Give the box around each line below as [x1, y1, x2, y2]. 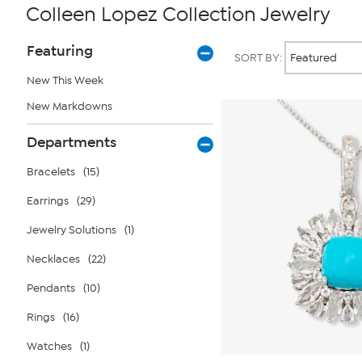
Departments [27, 133, 116, 151]
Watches [27, 339, 72, 353]
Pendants [27, 281, 75, 295]
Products [221, 32, 279, 53]
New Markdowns [27, 99, 112, 113]
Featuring [27, 42, 93, 60]
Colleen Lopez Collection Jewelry [26, 3, 330, 26]
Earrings [27, 194, 69, 208]
